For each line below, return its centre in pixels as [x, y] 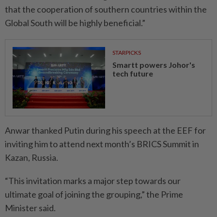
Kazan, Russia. [31, 157]
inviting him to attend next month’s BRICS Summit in [102, 144]
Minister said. [30, 208]
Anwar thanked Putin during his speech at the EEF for [105, 130]
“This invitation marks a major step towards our [93, 181]
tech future [132, 73]
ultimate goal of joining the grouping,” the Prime [94, 194]
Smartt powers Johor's [154, 65]
